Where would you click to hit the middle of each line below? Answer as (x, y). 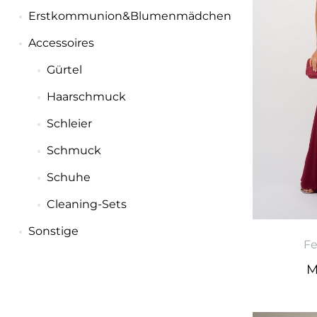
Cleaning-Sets (86, 204)
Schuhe (68, 177)
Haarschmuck (86, 97)
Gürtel (64, 70)
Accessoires (61, 43)
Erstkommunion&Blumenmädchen (129, 16)
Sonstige (53, 231)
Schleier (69, 123)
